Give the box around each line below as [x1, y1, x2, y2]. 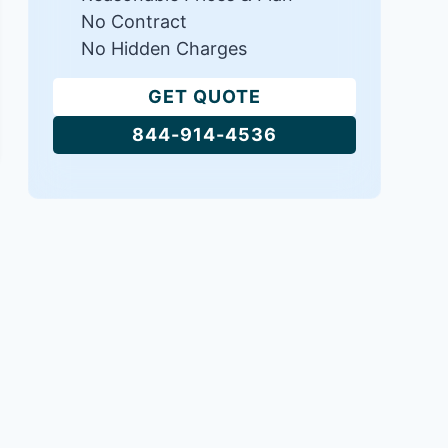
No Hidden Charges [80, 38, 247, 59]
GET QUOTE [147, 86, 261, 107]
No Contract [80, 11, 187, 32]
